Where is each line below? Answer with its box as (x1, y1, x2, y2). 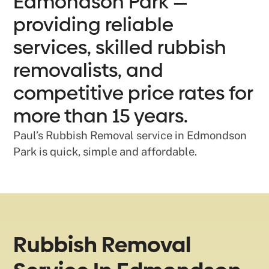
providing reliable (13, 11, 174, 38)
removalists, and (13, 57, 164, 83)
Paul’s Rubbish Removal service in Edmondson (13, 129, 247, 142)
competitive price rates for (13, 80, 253, 106)
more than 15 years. (13, 103, 189, 129)
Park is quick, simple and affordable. (13, 145, 198, 158)
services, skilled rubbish (13, 34, 227, 61)
